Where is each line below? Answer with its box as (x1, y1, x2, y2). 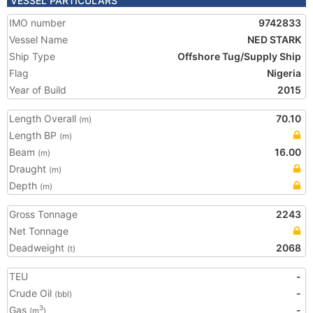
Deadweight (9, 242, 67, 254)
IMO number (9, 17, 66, 29)
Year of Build (9, 84, 66, 96)
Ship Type (9, 50, 55, 62)
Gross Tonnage (9, 208, 78, 220)
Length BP (9, 129, 59, 141)
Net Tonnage (9, 225, 68, 237)
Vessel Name (9, 34, 68, 45)
